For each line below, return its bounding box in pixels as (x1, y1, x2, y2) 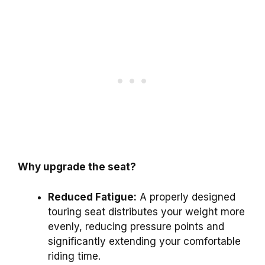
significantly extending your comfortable (48, 235, 241, 247)
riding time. (48, 250, 101, 262)
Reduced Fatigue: (48, 190, 137, 203)
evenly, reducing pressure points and (48, 220, 224, 232)
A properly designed (137, 190, 235, 203)
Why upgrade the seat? (18, 161, 136, 173)
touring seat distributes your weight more (48, 205, 245, 218)
